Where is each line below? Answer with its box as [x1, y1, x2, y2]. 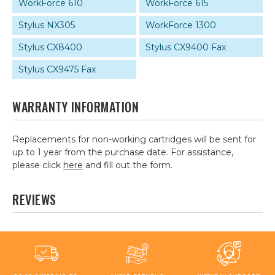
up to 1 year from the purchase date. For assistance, [12, 147, 233, 158]
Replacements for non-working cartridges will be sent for [12, 134, 256, 145]
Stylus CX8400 [18, 42, 82, 53]
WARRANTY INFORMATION [12, 98, 139, 116]
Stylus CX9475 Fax [18, 64, 96, 75]
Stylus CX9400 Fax [145, 42, 226, 53]
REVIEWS [12, 190, 56, 209]
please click [12, 160, 63, 171]
